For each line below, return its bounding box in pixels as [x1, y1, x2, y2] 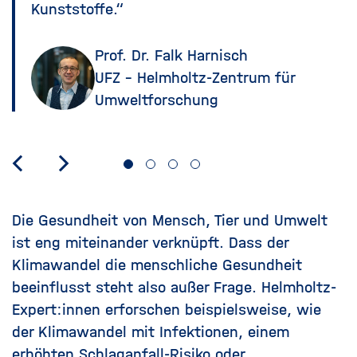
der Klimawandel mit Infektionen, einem [12, 323, 289, 342]
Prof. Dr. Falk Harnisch [95, 46, 248, 65]
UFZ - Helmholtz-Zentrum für [95, 69, 295, 88]
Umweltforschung [95, 91, 218, 110]
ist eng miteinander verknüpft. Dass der [12, 233, 288, 253]
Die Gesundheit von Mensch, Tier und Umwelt [12, 211, 328, 230]
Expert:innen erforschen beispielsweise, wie [12, 300, 321, 320]
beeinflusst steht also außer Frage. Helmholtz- [12, 278, 336, 297]
